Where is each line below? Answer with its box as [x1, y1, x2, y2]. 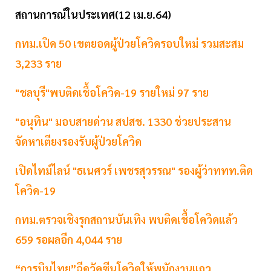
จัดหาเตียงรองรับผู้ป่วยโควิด [15, 134, 142, 149]
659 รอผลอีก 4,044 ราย [15, 232, 122, 247]
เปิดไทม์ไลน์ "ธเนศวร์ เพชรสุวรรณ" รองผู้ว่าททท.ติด [15, 163, 253, 178]
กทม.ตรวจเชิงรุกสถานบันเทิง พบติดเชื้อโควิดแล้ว [15, 212, 238, 227]
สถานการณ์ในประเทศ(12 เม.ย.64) [15, 7, 171, 22]
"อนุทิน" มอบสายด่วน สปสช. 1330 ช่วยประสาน [15, 114, 231, 129]
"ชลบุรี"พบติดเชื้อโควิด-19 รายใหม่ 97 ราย [15, 85, 209, 100]
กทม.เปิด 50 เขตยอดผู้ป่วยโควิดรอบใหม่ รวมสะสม [15, 36, 244, 51]
